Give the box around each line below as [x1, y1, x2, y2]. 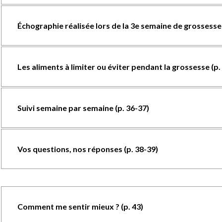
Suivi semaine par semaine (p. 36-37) [17, 103, 149, 112]
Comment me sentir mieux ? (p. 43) [17, 202, 143, 211]
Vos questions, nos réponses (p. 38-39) [17, 144, 158, 154]
